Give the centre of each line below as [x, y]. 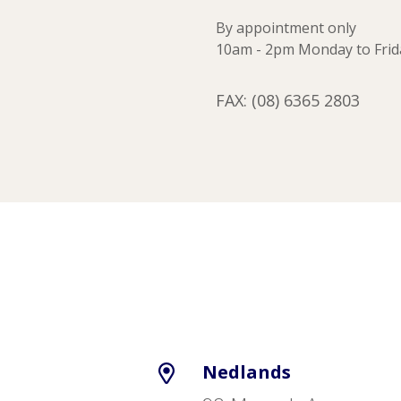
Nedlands [247, 372]
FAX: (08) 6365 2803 [288, 100]
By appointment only [286, 28]
